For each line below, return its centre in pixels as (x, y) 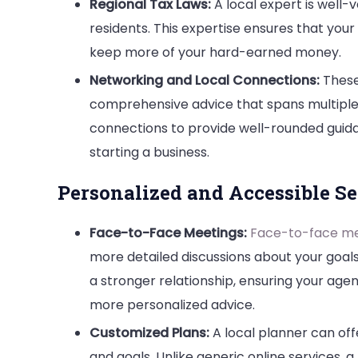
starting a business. (149, 152)
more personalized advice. (172, 304)
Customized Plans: (149, 332)
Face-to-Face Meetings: (168, 233)
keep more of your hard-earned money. (215, 52)
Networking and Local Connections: (205, 80)
